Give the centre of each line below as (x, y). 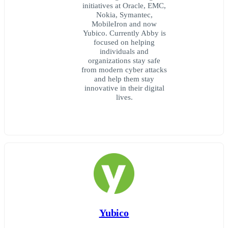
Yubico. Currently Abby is (124, 33)
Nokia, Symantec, (124, 15)
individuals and (124, 51)
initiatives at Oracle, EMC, (124, 6)
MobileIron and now (124, 24)
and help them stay (124, 79)
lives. (124, 97)
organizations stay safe (124, 61)
